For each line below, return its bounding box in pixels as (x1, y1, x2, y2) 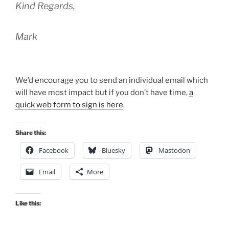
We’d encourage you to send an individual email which (15, 76, 208, 85)
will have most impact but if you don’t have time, (15, 88, 189, 98)
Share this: (15, 128, 46, 136)
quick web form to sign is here (15, 100, 123, 110)
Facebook (39, 145, 68, 155)
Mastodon (158, 145, 190, 155)
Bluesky (102, 145, 125, 155)
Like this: (15, 199, 41, 207)
